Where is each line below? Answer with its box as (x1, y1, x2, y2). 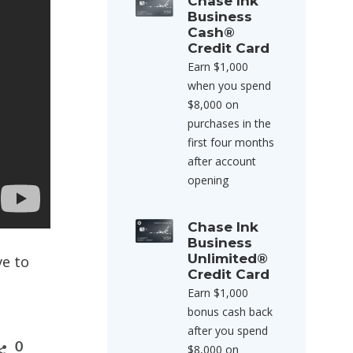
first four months (188, 135, 274, 150)
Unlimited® (188, 251, 268, 266)
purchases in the (188, 116, 271, 131)
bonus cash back (188, 304, 273, 319)
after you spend (188, 323, 268, 338)
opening (188, 173, 229, 188)
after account (188, 154, 256, 169)
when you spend (188, 78, 271, 93)
